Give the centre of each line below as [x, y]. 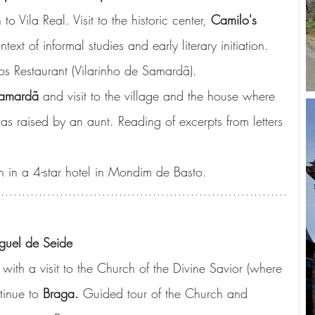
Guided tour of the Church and [165, 293]
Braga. [61, 293]
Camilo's [236, 20]
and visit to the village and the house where [159, 96]
